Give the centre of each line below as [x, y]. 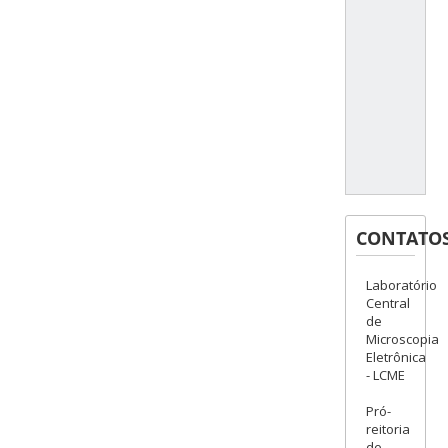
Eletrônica [395, 357]
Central [387, 303]
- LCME [385, 375]
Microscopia [402, 339]
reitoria [387, 429]
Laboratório [401, 285]
